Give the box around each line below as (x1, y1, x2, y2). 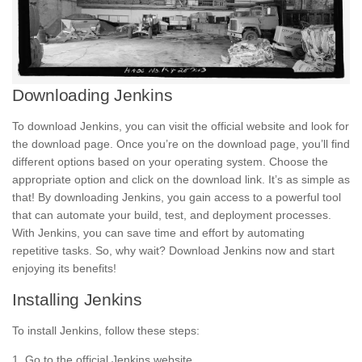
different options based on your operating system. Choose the (12, 154, 328, 168)
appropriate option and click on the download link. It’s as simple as (12, 172, 350, 186)
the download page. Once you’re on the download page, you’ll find (12, 137, 350, 150)
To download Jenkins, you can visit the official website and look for (12, 119, 349, 133)
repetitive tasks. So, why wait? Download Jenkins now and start (12, 243, 335, 257)
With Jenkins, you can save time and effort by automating (12, 225, 305, 239)
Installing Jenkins (12, 289, 142, 309)
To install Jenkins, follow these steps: (12, 323, 200, 337)
